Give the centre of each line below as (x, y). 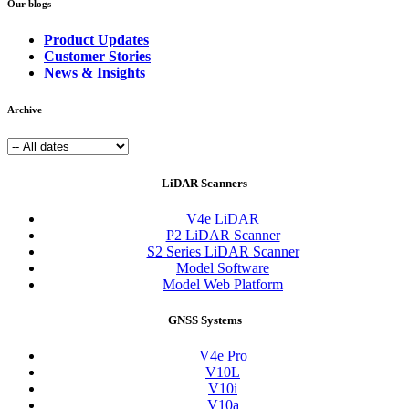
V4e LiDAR (223, 218)
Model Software (223, 267)
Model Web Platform (223, 284)
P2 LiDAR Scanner (223, 235)
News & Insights (94, 73)
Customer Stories (97, 57)
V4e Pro (223, 356)
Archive (25, 110)
